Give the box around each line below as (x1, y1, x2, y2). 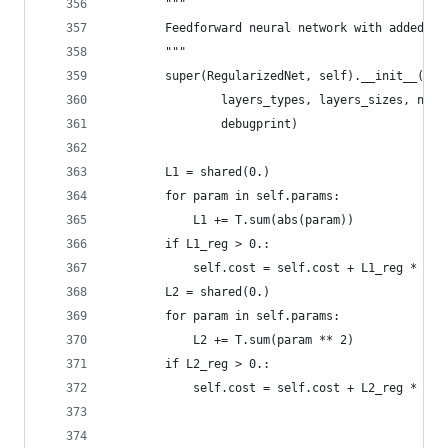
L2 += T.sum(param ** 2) (109, 333, 354, 347)
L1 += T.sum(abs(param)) (109, 213, 354, 227)
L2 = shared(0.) (109, 285, 270, 299)
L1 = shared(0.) (109, 165, 270, 179)
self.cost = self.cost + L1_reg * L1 (109, 261, 438, 275)
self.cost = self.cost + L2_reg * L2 (109, 381, 438, 395)
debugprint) (109, 117, 298, 131)
